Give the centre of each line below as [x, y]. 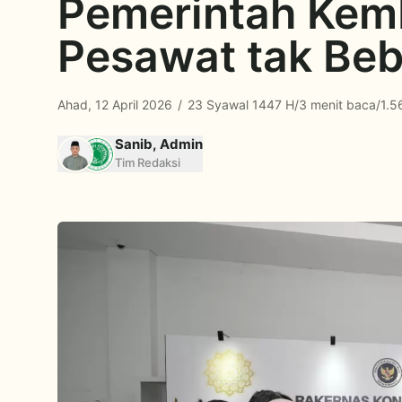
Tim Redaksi [148, 162]
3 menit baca [337, 105]
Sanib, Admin [159, 144]
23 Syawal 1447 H [239, 105]
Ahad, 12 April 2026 [117, 105]
